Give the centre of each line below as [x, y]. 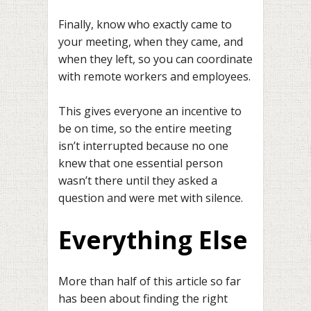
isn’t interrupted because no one [143, 146]
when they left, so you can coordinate [155, 59]
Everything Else [153, 239]
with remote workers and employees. [154, 76]
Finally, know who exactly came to [145, 24]
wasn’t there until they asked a [138, 181]
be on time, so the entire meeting [145, 129]
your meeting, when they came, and [151, 41]
